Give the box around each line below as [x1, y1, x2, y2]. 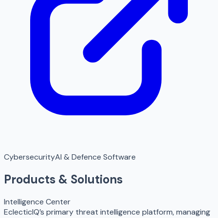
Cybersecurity [4, 151, 55, 162]
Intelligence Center [4, 196, 71, 207]
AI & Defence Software [55, 151, 136, 162]
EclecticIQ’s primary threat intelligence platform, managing [4, 206, 210, 217]
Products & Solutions [4, 171, 123, 187]
